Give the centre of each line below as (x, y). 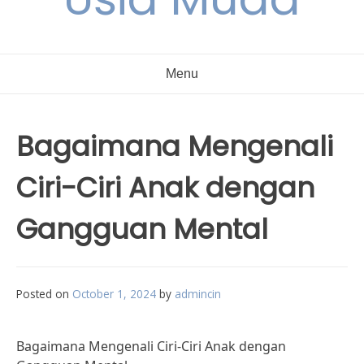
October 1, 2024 (114, 294)
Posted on (44, 294)
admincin (198, 294)
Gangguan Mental (142, 229)
